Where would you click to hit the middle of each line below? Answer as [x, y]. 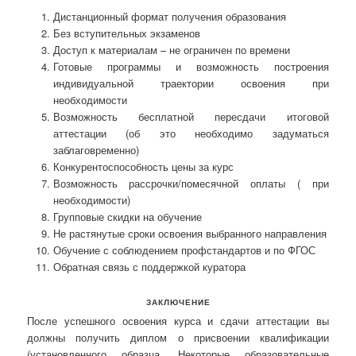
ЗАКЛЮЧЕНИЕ [178, 302]
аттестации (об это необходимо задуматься [191, 133]
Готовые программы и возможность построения [191, 66]
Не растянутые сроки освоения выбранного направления [190, 233]
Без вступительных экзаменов [126, 33]
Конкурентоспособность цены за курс [143, 166]
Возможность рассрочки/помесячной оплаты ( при [191, 183]
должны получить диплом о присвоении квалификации [178, 337]
